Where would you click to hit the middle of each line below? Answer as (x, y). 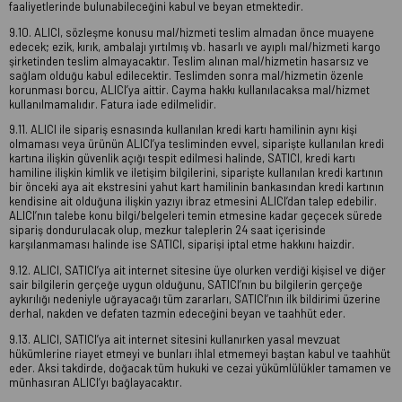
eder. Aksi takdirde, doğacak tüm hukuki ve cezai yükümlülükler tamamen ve (200, 368)
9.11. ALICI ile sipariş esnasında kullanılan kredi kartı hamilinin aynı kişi (183, 130)
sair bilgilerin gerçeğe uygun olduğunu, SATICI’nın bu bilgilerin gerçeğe (186, 285)
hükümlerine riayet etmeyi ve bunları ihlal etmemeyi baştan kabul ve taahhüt (200, 354)
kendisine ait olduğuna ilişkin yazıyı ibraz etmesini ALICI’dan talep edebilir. (193, 201)
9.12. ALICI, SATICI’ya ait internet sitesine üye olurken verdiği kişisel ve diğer (197, 271)
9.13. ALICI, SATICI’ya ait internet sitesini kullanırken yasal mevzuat (175, 340)
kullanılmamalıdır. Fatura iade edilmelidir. (113, 104)
